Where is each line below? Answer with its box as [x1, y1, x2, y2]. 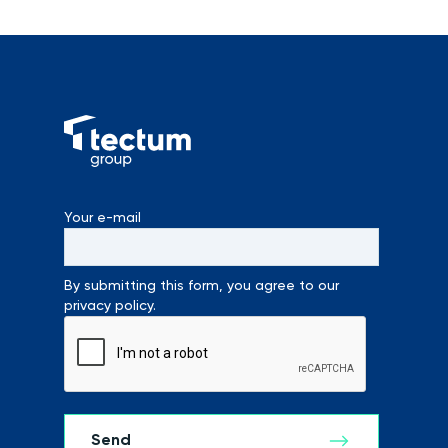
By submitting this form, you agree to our [64, 279, 339, 293]
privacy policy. [64, 299, 156, 313]
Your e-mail [64, 211, 141, 225]
